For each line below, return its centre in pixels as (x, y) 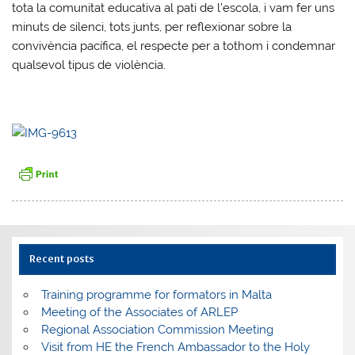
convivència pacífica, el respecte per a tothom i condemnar (174, 46)
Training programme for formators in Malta (156, 294)
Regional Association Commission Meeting (157, 329)
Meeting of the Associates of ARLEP (139, 312)
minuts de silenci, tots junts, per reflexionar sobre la (152, 27)
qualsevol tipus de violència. (89, 65)
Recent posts (61, 259)
